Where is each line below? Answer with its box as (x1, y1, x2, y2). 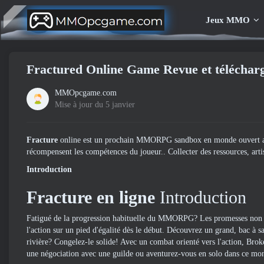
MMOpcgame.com (55, 88, 117, 97)
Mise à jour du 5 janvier (55, 100, 135, 109)
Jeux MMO (205, 15, 250, 25)
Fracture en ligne (27, 187, 155, 207)
